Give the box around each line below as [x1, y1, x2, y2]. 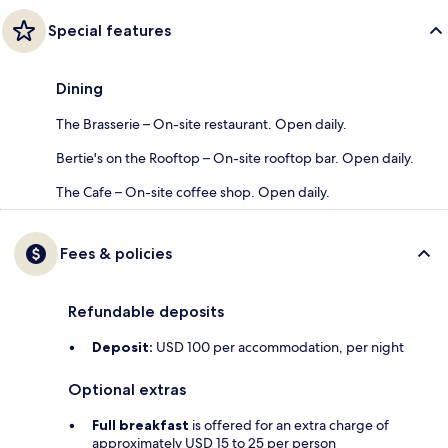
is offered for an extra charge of [189, 415, 389, 434]
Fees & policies [60, 243, 172, 263]
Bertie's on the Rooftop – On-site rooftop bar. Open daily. [56, 148, 414, 167]
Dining [56, 78, 103, 98]
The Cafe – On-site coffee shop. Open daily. [56, 182, 330, 201]
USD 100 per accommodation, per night [153, 337, 404, 356]
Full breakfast [92, 415, 189, 434]
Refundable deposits [68, 301, 224, 321]
